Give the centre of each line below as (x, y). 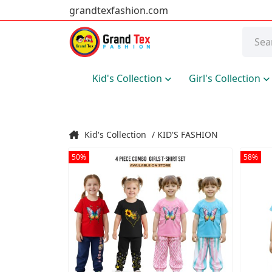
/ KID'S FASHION (185, 134)
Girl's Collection (226, 78)
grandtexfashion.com (119, 10)
